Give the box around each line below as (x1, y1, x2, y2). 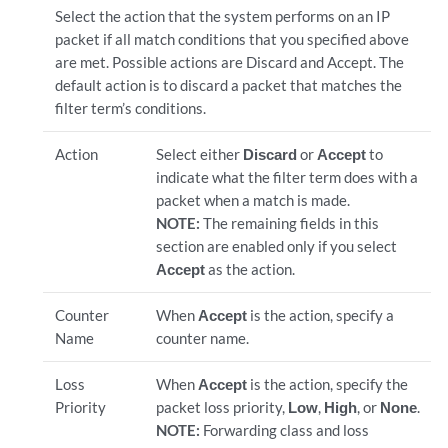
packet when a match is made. (155, 191, 350, 209)
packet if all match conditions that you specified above (54, 30, 409, 48)
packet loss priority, (155, 398, 288, 416)
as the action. (204, 260, 295, 278)
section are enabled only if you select (155, 237, 397, 255)
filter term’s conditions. (54, 99, 206, 117)
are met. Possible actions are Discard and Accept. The (54, 53, 404, 71)
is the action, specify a (246, 306, 394, 324)
